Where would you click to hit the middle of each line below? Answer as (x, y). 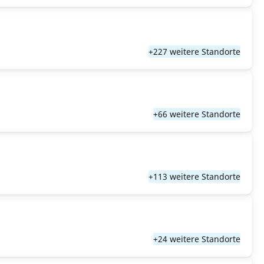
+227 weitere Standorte (194, 52)
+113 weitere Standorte (194, 176)
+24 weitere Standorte (197, 239)
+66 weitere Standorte (197, 114)
